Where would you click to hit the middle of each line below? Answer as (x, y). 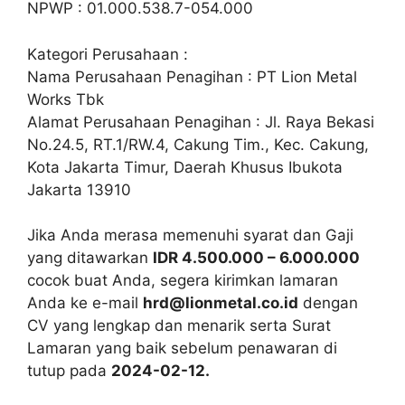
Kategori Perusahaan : (108, 54)
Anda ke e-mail (85, 303)
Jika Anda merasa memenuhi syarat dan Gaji (190, 235)
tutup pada (69, 371)
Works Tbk (66, 99)
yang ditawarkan (90, 258)
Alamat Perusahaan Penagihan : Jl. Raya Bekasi (201, 122)
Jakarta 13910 (79, 189)
